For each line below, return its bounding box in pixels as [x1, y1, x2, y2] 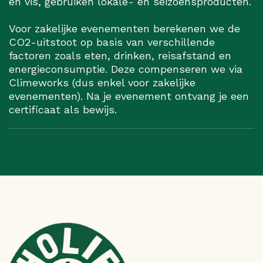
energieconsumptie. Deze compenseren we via [9, 63, 242, 76]
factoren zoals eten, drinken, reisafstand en [9, 49, 231, 62]
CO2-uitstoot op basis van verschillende [9, 36, 215, 49]
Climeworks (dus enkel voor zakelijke [9, 76, 195, 89]
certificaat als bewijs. [9, 103, 117, 116]
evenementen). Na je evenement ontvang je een [9, 90, 249, 103]
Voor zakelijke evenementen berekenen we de [9, 22, 240, 35]
